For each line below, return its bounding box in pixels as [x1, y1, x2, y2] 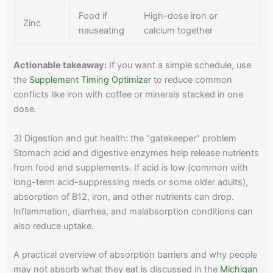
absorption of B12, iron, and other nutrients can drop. [13, 191, 235, 202]
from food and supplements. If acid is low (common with [13, 161, 249, 173]
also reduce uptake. [13, 220, 94, 232]
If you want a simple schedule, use [107, 60, 252, 71]
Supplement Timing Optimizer [29, 74, 152, 86]
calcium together [144, 25, 213, 37]
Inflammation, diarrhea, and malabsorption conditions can [13, 205, 253, 217]
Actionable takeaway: [13, 60, 107, 71]
